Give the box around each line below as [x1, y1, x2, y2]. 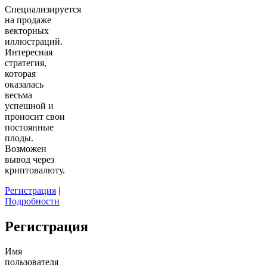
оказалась [5, 79, 44, 89]
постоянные [5, 122, 54, 132]
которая [5, 68, 36, 79]
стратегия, [5, 57, 46, 68]
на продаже [5, 14, 51, 25]
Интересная [5, 46, 52, 57]
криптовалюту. [5, 164, 65, 175]
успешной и [5, 100, 54, 111]
